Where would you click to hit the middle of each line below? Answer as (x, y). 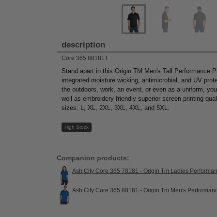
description (83, 45)
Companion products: (93, 158)
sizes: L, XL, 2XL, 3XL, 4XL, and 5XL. (116, 108)
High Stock (76, 127)
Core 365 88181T (85, 58)
